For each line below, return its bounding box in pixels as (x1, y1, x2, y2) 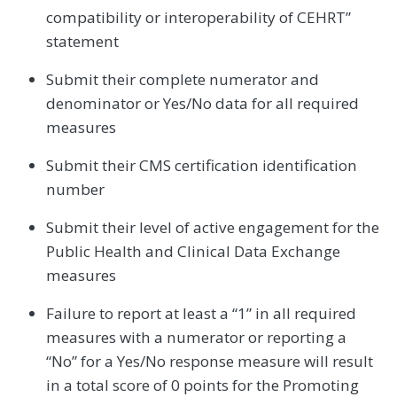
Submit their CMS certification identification (46, 155, 357, 176)
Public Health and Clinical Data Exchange (46, 241, 340, 262)
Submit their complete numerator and (46, 69, 319, 90)
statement (46, 31, 119, 52)
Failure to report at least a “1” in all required (46, 303, 356, 324)
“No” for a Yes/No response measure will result (46, 351, 373, 372)
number (46, 179, 105, 200)
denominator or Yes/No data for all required (46, 93, 359, 114)
